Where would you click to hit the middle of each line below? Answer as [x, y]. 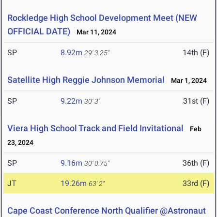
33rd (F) [196, 184]
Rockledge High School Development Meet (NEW [102, 18]
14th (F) [196, 53]
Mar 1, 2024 [187, 81]
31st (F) [196, 101]
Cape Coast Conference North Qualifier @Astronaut [107, 211]
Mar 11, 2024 [94, 32]
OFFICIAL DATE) [39, 31]
